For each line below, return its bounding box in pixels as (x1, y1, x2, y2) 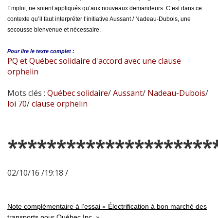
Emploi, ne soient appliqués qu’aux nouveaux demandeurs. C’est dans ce (7, 5, 202, 12)
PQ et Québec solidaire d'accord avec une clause (7, 55, 181, 67)
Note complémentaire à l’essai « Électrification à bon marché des (7, 202, 207, 211)
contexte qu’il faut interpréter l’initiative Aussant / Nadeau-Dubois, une (7, 16, 191, 23)
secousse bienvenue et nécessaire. (7, 26, 101, 34)
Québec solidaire (47, 88, 108, 99)
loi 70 (7, 98, 27, 109)
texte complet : (36, 48, 74, 54)
